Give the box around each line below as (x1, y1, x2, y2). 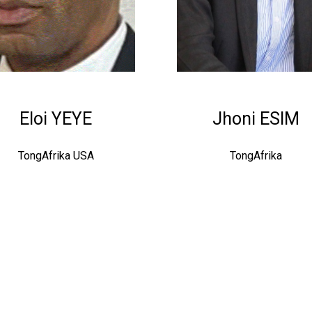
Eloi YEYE (19, 109, 93, 130)
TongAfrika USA (17, 149, 94, 163)
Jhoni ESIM (212, 109, 300, 130)
